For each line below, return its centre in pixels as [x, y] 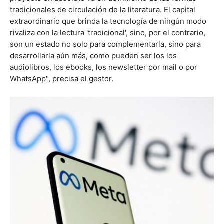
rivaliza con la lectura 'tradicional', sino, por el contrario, [108, 32]
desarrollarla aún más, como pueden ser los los [93, 55]
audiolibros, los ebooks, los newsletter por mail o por [104, 67]
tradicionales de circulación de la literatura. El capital [103, 9]
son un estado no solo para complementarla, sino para [105, 44]
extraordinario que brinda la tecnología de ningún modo [108, 21]
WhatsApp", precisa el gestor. [62, 78]
